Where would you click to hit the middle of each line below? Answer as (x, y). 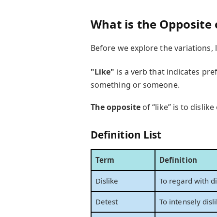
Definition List (126, 134)
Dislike (107, 181)
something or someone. (135, 85)
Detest (107, 202)
